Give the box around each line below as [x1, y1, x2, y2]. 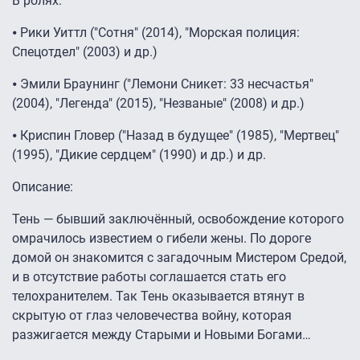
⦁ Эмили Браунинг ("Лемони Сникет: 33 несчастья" [12, 76, 313, 92]
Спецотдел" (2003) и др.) [12, 44, 157, 60]
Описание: [12, 179, 73, 195]
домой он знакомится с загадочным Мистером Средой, [12, 250, 346, 266]
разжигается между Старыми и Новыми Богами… [12, 327, 311, 343]
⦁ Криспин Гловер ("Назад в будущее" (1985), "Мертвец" [12, 128, 339, 144]
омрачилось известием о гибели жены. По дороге [12, 231, 311, 247]
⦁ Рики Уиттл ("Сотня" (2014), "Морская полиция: [12, 25, 300, 41]
